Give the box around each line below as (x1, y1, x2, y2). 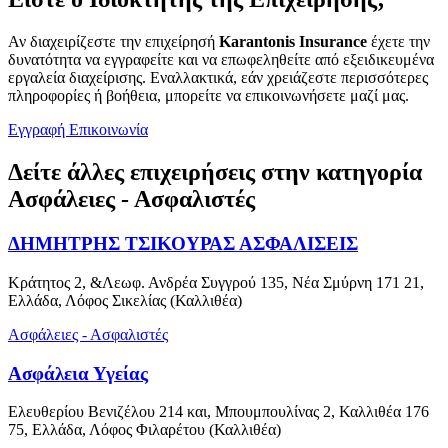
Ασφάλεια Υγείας (8, 362, 148, 384)
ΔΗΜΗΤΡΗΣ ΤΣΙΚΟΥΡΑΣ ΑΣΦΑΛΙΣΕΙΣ (8, 233, 358, 255)
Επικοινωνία (69, 121, 148, 139)
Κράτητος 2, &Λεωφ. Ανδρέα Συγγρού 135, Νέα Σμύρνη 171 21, (8, 273, 424, 291)
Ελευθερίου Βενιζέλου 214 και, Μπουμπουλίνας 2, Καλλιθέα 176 (8, 403, 429, 421)
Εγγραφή (8, 121, 69, 139)
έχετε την (367, 33, 430, 51)
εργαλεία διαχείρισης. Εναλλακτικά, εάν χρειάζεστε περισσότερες (8, 69, 428, 87)
